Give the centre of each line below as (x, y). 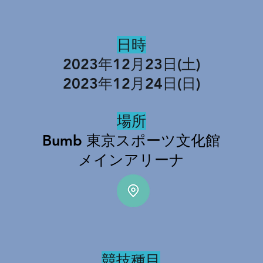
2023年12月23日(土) (131, 64)
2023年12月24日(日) (131, 83)
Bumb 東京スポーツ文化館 (131, 140)
